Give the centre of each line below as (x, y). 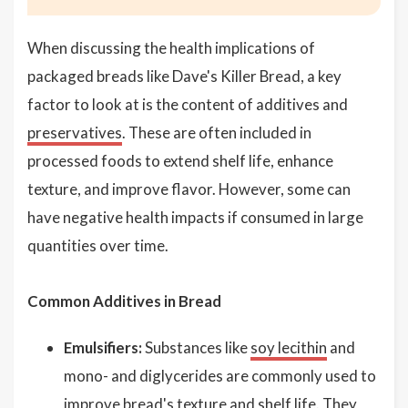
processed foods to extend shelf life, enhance (180, 161)
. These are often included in (217, 133)
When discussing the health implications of (171, 48)
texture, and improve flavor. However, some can (189, 189)
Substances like (196, 348)
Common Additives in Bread (124, 301)
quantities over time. (98, 246)
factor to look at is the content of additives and (188, 105)
